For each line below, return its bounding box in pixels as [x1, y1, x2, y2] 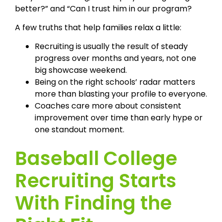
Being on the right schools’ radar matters [35, 76, 195, 88]
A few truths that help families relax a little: [15, 21, 181, 33]
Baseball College [15, 145, 177, 172]
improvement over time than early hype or [35, 112, 203, 124]
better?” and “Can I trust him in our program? [15, 2, 192, 14]
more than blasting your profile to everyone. [35, 88, 207, 100]
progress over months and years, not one [35, 53, 196, 64]
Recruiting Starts [15, 167, 176, 194]
